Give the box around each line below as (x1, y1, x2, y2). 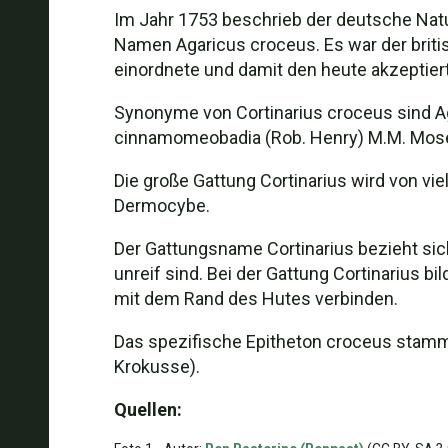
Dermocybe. (113, 195, 210, 216)
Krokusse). (113, 356, 200, 377)
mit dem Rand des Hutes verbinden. (113, 288, 398, 309)
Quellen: (113, 399, 182, 420)
